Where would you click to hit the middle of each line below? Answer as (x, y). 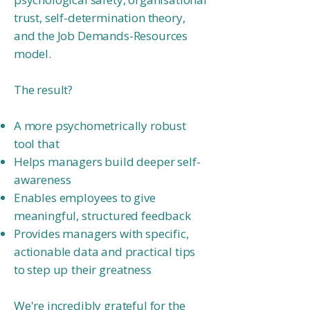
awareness (43, 180)
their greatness (111, 270)
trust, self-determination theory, (100, 18)
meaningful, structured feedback (102, 216)
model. (33, 54)
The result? (44, 90)
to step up (41, 270)
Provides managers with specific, (101, 234)
